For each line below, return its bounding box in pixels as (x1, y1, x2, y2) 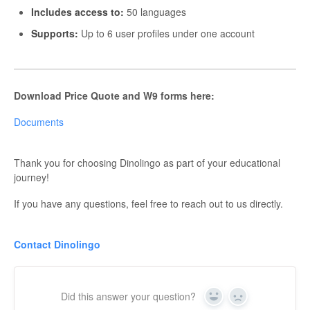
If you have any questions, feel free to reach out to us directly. (14, 196, 283, 210)
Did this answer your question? (61, 289, 196, 303)
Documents (14, 114, 64, 129)
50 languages (124, 4, 186, 19)
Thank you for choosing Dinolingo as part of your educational (14, 155, 280, 170)
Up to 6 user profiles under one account (78, 26, 255, 40)
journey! (14, 170, 49, 184)
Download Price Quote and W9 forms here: (14, 88, 215, 102)
